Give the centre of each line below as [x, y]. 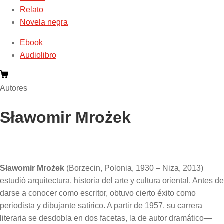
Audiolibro [38, 55]
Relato [32, 9]
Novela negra [44, 22]
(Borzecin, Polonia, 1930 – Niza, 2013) [134, 168]
